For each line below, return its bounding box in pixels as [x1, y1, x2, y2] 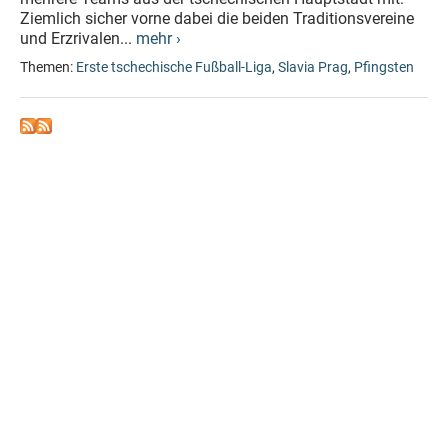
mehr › [136, 29, 181, 48]
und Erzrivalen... [20, 29, 136, 48]
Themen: [20, 59, 76, 76]
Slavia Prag [278, 59, 348, 76]
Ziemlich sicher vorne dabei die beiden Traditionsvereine [20, 9, 414, 28]
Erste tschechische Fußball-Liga [76, 59, 272, 76]
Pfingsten [354, 59, 414, 76]
